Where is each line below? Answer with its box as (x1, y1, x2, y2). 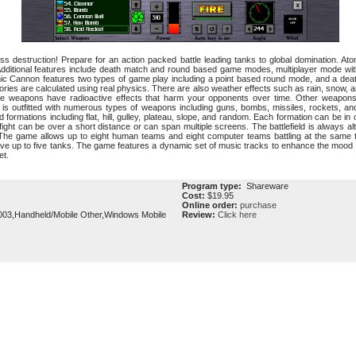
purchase (240, 200, 277, 210)
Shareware (242, 181, 288, 191)
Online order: (182, 200, 238, 210)
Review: (182, 210, 215, 219)
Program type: (182, 181, 242, 191)
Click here (218, 210, 257, 219)
